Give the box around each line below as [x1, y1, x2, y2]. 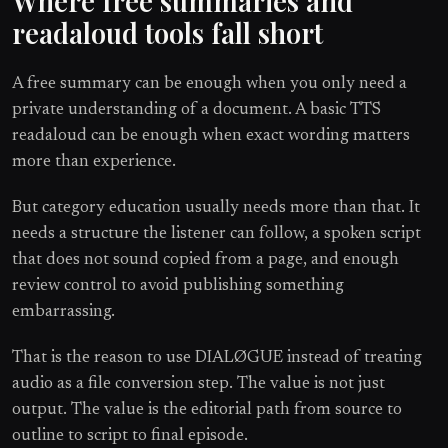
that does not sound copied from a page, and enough [12, 252, 399, 269]
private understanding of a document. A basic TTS [12, 102, 381, 119]
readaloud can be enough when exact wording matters [12, 128, 410, 145]
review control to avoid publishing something [12, 278, 344, 295]
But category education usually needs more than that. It [12, 200, 420, 217]
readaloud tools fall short [12, 14, 323, 51]
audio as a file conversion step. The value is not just [12, 376, 385, 393]
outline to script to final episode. [12, 428, 248, 445]
